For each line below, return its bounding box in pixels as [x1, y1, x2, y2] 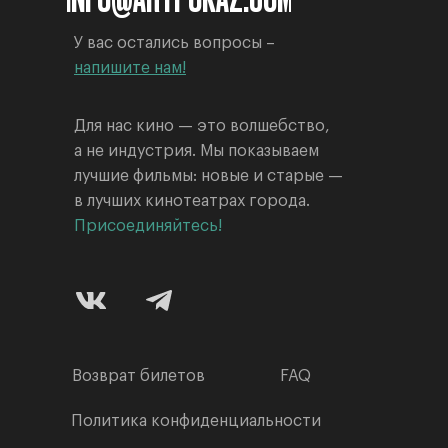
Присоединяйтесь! [74, 218, 222, 235]
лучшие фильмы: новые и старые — [74, 168, 343, 185]
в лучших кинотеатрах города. [74, 193, 310, 210]
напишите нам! [74, 60, 186, 77]
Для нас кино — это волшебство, [74, 118, 330, 135]
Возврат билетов [72, 367, 205, 384]
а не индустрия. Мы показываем [74, 143, 319, 160]
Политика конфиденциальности [70, 412, 321, 429]
